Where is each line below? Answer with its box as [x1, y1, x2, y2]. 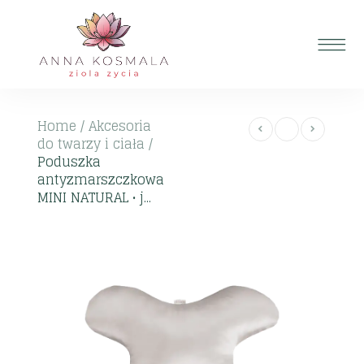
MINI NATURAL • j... [37, 186, 152, 210]
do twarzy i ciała [37, 132, 145, 156]
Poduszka [37, 150, 102, 174]
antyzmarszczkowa [37, 168, 165, 192]
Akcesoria [89, 115, 152, 138]
